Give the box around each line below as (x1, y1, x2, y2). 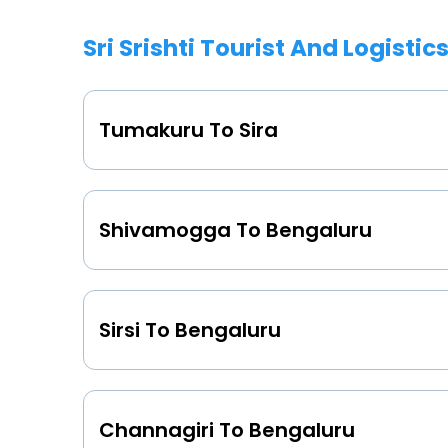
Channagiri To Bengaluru (99, 415, 355, 444)
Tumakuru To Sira (99, 115, 278, 144)
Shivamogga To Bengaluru (99, 215, 372, 244)
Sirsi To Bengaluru (99, 315, 281, 344)
